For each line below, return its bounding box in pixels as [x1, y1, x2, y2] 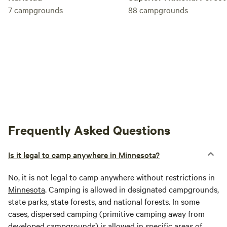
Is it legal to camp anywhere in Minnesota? [8, 149, 160, 161]
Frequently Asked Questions [8, 122, 170, 138]
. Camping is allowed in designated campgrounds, [45, 183, 219, 195]
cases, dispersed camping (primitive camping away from [8, 208, 205, 219]
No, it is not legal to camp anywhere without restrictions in [8, 171, 215, 183]
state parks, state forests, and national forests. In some [8, 196, 200, 207]
